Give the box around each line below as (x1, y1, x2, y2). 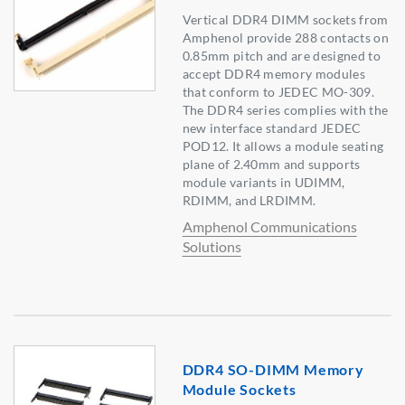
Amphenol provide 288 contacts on (182, 30, 389, 46)
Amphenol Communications (182, 218, 357, 236)
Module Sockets (182, 381, 297, 399)
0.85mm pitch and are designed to (182, 48, 381, 64)
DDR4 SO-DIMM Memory (182, 361, 364, 379)
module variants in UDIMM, (182, 174, 345, 191)
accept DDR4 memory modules (182, 66, 365, 82)
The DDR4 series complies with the (182, 102, 389, 118)
